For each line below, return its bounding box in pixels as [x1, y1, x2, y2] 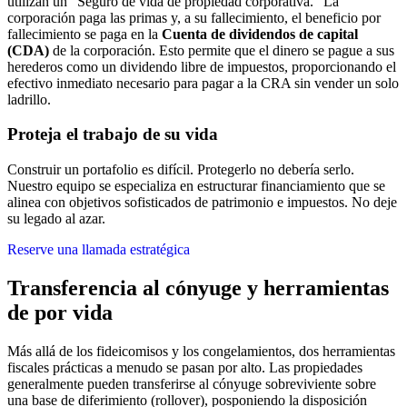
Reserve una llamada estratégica [7, 242, 190, 258]
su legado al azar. [7, 211, 105, 227]
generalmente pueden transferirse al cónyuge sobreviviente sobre [7, 376, 376, 392]
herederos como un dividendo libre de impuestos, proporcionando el [7, 58, 396, 74]
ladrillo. [7, 91, 51, 107]
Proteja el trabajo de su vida [7, 124, 218, 144]
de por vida [7, 301, 113, 325]
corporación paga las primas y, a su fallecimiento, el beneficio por [7, 9, 381, 25]
